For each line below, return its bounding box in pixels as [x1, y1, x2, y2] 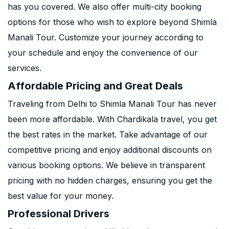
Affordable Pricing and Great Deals [8, 80, 183, 92]
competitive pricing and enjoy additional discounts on [8, 145, 212, 155]
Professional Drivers [8, 208, 109, 220]
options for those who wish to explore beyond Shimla [8, 17, 217, 27]
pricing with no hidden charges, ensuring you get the [8, 175, 212, 186]
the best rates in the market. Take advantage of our [8, 129, 208, 140]
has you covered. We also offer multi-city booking [8, 2, 201, 12]
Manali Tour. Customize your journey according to [8, 32, 203, 42]
